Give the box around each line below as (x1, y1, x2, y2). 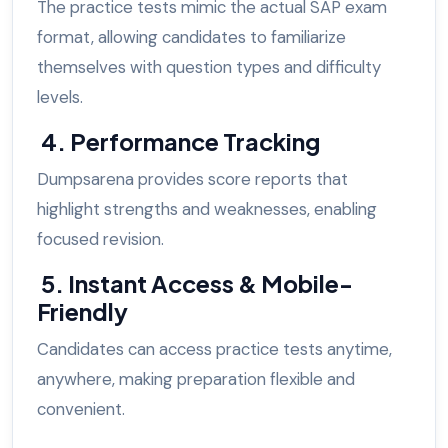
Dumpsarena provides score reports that (37, 168, 348, 191)
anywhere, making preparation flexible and (37, 368, 355, 391)
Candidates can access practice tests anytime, (37, 338, 392, 361)
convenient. (37, 398, 129, 421)
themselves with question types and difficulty (37, 56, 381, 79)
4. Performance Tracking (37, 127, 324, 157)
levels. (37, 86, 87, 109)
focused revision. (37, 228, 168, 251)
